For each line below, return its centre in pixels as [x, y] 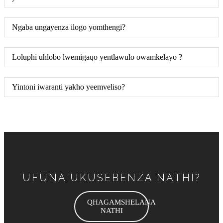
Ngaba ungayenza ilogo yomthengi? [69, 27]
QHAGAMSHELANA [121, 202]
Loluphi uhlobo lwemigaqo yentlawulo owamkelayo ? [97, 57]
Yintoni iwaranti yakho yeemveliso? [68, 87]
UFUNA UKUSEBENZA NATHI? [111, 177]
